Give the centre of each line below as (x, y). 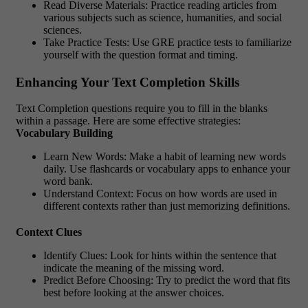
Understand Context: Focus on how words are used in (160, 194)
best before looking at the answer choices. (134, 293)
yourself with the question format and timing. (141, 54)
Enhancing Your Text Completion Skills (128, 82)
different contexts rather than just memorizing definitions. (167, 206)
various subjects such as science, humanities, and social (163, 17)
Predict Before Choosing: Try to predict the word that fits (167, 280)
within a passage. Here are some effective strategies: (128, 121)
